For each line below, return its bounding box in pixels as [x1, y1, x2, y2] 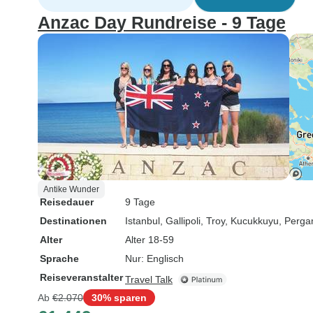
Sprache [40, 253, 79, 264]
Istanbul [125, 215, 160, 226]
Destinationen [40, 215, 107, 226]
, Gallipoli [160, 215, 201, 226]
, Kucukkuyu [225, 215, 279, 226]
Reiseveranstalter [40, 272, 123, 283]
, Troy [201, 215, 225, 226]
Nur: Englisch [125, 253, 184, 264]
